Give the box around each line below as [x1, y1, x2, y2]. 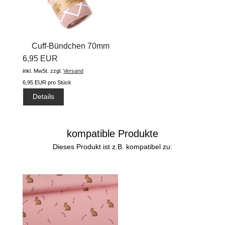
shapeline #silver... [37, 54, 103, 63]
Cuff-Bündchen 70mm [31, 42, 109, 51]
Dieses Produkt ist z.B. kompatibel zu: [53, 142, 172, 151]
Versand [63, 68, 83, 74]
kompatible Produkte [67, 128, 158, 139]
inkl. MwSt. [23, 68, 49, 74]
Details [33, 92, 55, 101]
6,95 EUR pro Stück [23, 79, 71, 86]
